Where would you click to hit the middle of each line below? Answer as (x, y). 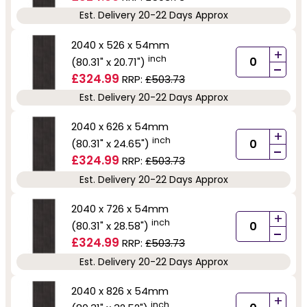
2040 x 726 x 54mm (120, 209)
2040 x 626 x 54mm (120, 127)
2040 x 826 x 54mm (120, 291)
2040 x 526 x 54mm (120, 45)
